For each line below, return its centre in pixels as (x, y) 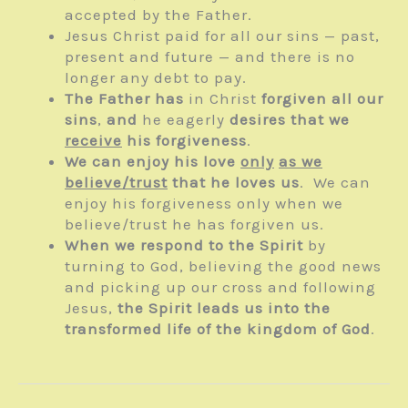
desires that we (290, 119)
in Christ (223, 98)
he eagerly (184, 119)
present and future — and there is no (210, 56)
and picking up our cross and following (220, 286)
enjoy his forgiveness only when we (204, 203)
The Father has (124, 98)
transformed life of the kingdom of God (218, 328)
